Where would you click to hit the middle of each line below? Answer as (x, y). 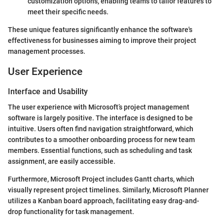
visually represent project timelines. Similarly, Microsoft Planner (108, 190)
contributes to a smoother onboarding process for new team (101, 140)
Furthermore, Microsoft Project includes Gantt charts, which (101, 179)
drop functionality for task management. (71, 212)
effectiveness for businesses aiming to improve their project (102, 41)
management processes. (47, 52)
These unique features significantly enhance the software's (100, 30)
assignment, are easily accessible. (62, 162)
